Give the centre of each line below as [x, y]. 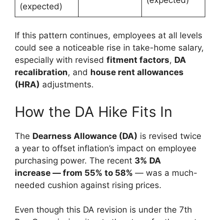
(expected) [41, 6]
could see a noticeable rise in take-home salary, [109, 48]
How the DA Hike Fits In [94, 111]
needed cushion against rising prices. [88, 185]
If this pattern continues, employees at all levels [109, 36]
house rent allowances [137, 72]
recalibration [41, 72]
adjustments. [67, 85]
